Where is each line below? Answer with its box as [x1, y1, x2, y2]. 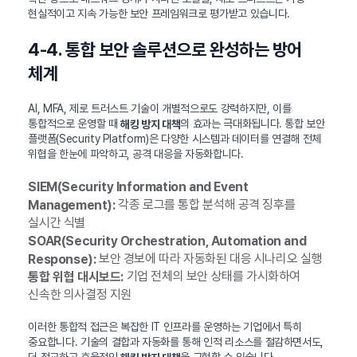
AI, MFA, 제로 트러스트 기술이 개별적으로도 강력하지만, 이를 [28, 101, 292, 115]
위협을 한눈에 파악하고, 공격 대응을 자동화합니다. [28, 147, 244, 161]
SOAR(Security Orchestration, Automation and [28, 233, 307, 249]
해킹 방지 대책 [120, 117, 181, 131]
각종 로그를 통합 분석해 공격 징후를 [115, 197, 296, 213]
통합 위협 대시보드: [28, 269, 124, 285]
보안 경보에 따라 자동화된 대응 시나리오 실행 [96, 250, 322, 266]
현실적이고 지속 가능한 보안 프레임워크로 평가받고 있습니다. [28, 6, 290, 20]
